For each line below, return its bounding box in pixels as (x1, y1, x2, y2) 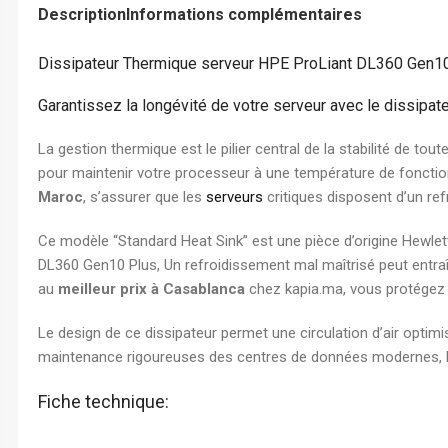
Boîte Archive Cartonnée (14, 157, 168, 173)
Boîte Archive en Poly (14, 191, 147, 207)
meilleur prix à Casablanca (58, 280, 245, 298)
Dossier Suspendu (14, 225, 128, 241)
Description (38, 5, 126, 24)
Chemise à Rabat (14, 21, 122, 37)
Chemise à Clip (14, 55, 107, 71)
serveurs (206, 188, 263, 206)
